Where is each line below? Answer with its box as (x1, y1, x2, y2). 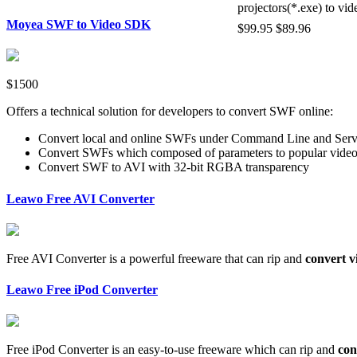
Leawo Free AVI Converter (6, 191, 155, 206)
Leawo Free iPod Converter (6, 283, 158, 297)
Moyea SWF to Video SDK (6, 18, 151, 32)
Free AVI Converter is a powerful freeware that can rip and (6, 251, 305, 265)
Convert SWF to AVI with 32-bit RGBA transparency (38, 160, 309, 175)
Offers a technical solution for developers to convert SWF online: (6, 104, 333, 119)
